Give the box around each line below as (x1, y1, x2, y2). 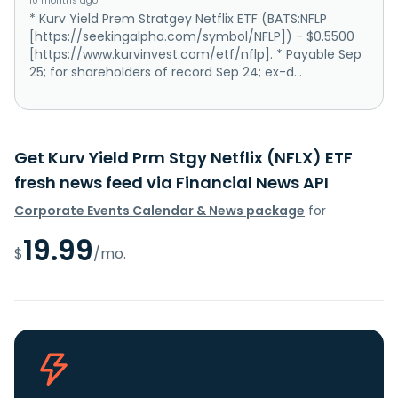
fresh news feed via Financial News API (14, 171, 329, 195)
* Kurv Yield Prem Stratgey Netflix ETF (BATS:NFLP (29, 10, 327, 28)
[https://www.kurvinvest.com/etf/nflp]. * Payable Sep (29, 45, 362, 64)
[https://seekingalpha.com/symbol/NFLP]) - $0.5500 (29, 28, 354, 46)
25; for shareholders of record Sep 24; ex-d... (29, 63, 302, 82)
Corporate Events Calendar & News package (14, 202, 305, 220)
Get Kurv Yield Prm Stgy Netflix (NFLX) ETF (14, 147, 353, 170)
